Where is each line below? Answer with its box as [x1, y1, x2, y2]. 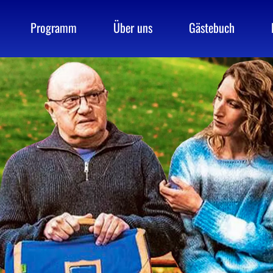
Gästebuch [189, 18, 235, 37]
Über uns [113, 18, 152, 37]
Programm [30, 18, 77, 37]
